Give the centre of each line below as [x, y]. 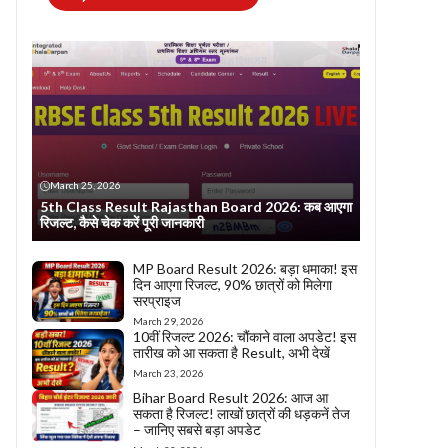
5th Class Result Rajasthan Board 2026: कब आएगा [196, 206]
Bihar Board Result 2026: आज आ [231, 398]
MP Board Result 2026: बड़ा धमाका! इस [245, 268]
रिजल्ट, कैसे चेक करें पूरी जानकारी [122, 222]
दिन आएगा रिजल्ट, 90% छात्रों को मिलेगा [233, 284]
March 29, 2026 [169, 321]
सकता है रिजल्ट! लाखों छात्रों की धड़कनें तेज [242, 414]
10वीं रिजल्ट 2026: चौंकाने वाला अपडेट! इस [245, 336]
